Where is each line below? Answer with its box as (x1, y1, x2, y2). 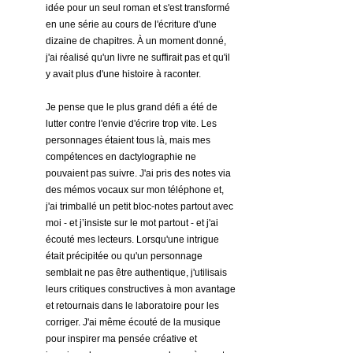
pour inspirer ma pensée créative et (46, 333, 199, 344)
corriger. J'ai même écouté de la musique (46, 316, 223, 328)
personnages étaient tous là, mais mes (46, 134, 213, 146)
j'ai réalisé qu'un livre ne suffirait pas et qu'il (46, 51, 232, 63)
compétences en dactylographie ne (46, 150, 199, 162)
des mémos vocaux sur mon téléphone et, (46, 184, 226, 195)
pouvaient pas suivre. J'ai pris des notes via (46, 167, 233, 179)
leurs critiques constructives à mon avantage (46, 283, 238, 295)
